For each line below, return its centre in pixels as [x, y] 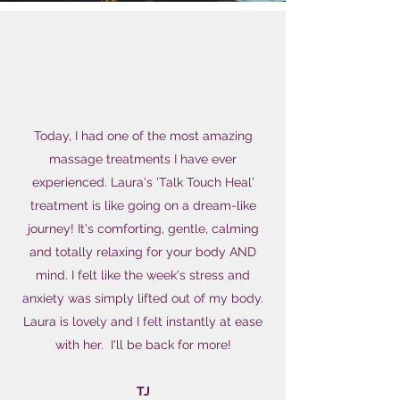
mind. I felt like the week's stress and [143, 275]
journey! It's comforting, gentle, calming [143, 229]
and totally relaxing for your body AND [143, 252]
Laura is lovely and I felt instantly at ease [143, 321]
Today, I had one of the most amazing [143, 136]
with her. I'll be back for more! [143, 345]
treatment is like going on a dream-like [143, 205]
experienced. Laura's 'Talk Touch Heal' [143, 182]
